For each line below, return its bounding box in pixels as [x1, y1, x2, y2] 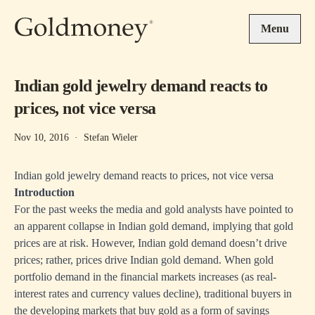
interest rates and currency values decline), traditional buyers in [14, 288, 292, 300]
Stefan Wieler [84, 132, 138, 143]
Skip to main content [13, 1, 105, 13]
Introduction [14, 186, 75, 198]
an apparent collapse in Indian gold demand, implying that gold [14, 220, 293, 232]
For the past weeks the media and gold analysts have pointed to [14, 203, 293, 215]
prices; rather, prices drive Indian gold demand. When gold [14, 254, 274, 266]
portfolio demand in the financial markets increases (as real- [14, 271, 276, 283]
